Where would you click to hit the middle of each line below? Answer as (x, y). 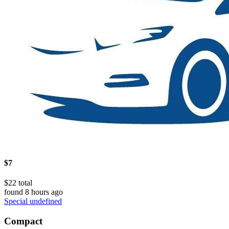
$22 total (18, 182)
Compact (23, 221)
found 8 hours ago (33, 192)
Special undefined (33, 201)
